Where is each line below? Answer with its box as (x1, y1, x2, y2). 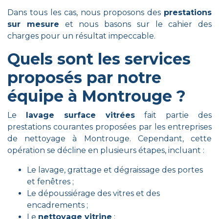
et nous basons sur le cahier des (59, 20, 212, 29)
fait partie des (135, 110, 212, 120)
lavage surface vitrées (26, 110, 135, 120)
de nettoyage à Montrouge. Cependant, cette (7, 134, 212, 143)
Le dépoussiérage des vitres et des (27, 189, 160, 198)
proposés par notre (7, 68, 161, 87)
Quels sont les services (7, 49, 191, 68)
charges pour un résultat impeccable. (7, 31, 155, 41)
